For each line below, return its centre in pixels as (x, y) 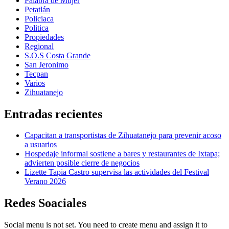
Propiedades (44, 37)
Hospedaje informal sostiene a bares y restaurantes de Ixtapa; (122, 154)
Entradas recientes (53, 114)
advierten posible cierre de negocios (82, 163)
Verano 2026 (45, 181)
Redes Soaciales (45, 203)
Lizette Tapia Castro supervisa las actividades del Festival (117, 172)
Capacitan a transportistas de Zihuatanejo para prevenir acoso (123, 135)
